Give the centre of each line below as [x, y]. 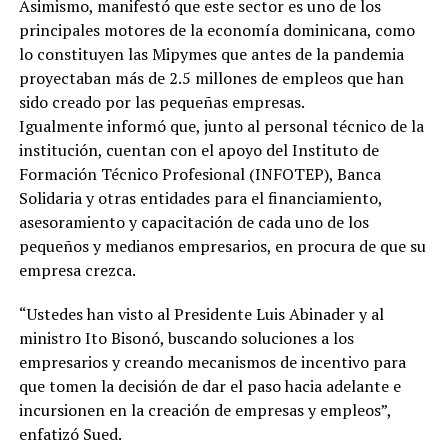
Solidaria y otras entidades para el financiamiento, [200, 198]
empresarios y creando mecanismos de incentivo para [212, 362]
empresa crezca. [77, 270]
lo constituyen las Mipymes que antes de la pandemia [211, 54]
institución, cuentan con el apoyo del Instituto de [198, 150]
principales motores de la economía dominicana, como [216, 30]
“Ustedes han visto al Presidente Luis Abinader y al [201, 314]
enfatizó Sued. [70, 434]
